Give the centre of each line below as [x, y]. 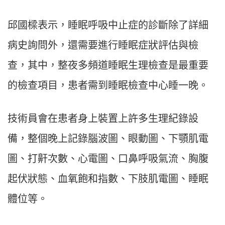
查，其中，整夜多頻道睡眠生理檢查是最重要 [108, 66]
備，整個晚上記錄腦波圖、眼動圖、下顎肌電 [108, 139]
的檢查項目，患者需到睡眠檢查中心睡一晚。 [108, 86]
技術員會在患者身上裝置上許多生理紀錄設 [103, 119]
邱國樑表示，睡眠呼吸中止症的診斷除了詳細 [108, 25]
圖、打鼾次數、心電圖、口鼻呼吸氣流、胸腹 [108, 159]
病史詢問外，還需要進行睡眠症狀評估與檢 [103, 45]
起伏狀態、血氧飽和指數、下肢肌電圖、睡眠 [108, 179]
